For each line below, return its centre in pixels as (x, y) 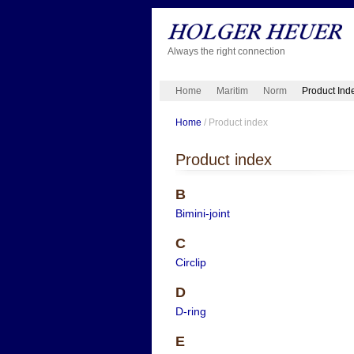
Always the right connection (226, 51)
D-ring (190, 311)
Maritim (232, 91)
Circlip (190, 262)
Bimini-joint (202, 213)
